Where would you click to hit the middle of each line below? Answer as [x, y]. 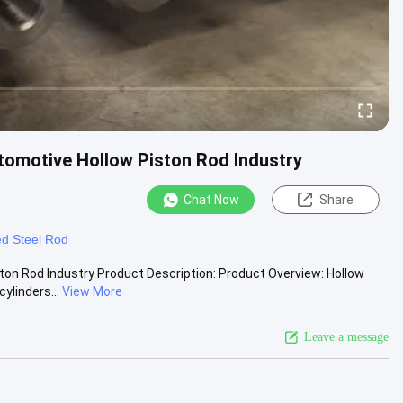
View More [92, 291]
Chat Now [211, 200]
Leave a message [346, 336]
